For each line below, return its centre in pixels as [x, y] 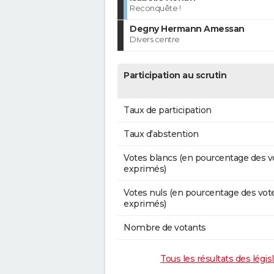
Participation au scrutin [175, 76]
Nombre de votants [165, 228]
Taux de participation [168, 110]
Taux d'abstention [161, 134]
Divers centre [155, 39]
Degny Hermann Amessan [187, 29]
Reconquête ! [155, 8]
